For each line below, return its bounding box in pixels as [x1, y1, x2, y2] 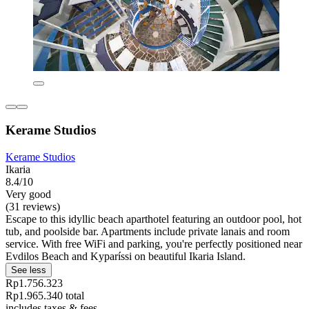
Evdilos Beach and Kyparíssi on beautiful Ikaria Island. [6, 250, 246, 262]
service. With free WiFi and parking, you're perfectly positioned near [6, 237, 302, 250]
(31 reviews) [6, 200, 60, 212]
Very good [6, 188, 51, 200]
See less [11, 264, 46, 275]
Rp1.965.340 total [6, 289, 84, 301]
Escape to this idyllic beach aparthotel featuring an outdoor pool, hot [6, 212, 301, 225]
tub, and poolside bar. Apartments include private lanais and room [6, 225, 290, 237]
